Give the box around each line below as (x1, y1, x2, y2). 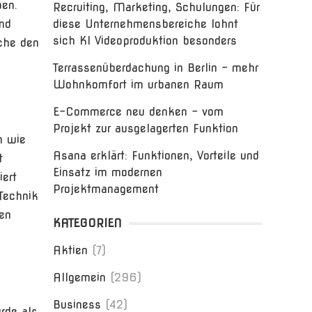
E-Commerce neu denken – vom (53, 105, 224, 118)
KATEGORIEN (53, 217, 122, 230)
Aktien (53, 244, 88, 257)
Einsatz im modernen (53, 166, 162, 179)
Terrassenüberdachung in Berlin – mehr (53, 61, 258, 75)
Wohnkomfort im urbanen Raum (53, 78, 224, 91)
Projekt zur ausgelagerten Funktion (53, 122, 238, 135)
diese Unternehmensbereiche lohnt (53, 17, 238, 31)
